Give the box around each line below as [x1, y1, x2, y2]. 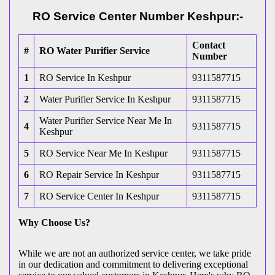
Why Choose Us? [18, 217, 90, 228]
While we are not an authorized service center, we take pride [18, 248, 251, 259]
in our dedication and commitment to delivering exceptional [18, 259, 248, 270]
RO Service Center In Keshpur [39, 191, 159, 202]
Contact [192, 40, 225, 51]
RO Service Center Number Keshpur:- [32, 9, 243, 23]
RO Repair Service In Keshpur [39, 169, 159, 180]
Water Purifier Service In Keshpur [39, 94, 171, 105]
